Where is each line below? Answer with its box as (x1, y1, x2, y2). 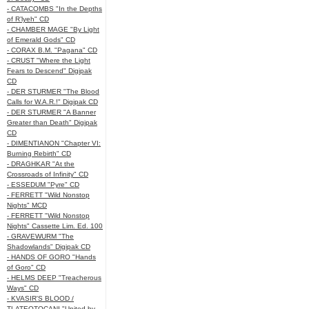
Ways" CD (7, 284, 39, 292)
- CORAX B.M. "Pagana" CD (7, 46, 97, 54)
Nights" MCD (7, 201, 47, 209)
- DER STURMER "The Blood (7, 88, 99, 95)
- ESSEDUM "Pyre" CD (7, 181, 79, 188)
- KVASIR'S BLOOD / (7, 295, 74, 302)
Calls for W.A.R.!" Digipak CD (7, 98, 98, 106)
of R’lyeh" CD (7, 15, 49, 23)
